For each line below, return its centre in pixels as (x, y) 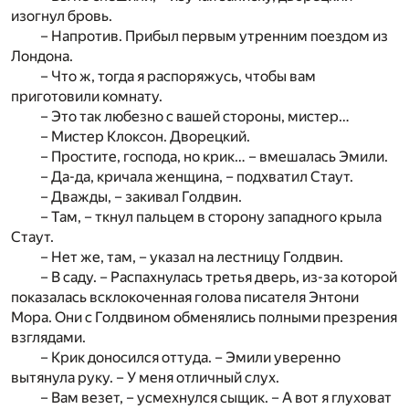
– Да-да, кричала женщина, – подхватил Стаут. (197, 176)
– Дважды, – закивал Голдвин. (141, 196)
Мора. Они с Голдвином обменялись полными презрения (204, 317)
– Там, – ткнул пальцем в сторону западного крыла (211, 216)
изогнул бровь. (62, 16)
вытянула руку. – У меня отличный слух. (145, 377)
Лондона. (42, 56)
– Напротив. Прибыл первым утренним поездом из (214, 36)
